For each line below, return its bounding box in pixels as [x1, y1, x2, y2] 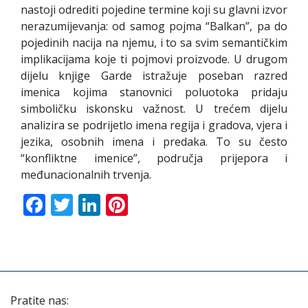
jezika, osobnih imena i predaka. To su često [21, 133, 287, 149]
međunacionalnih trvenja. [21, 166, 151, 182]
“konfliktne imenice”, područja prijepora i [21, 150, 287, 166]
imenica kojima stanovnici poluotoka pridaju [21, 84, 287, 100]
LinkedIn [100, 189, 189, 219]
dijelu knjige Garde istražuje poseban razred [21, 67, 287, 83]
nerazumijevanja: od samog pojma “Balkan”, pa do [21, 18, 287, 34]
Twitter [73, 189, 146, 219]
